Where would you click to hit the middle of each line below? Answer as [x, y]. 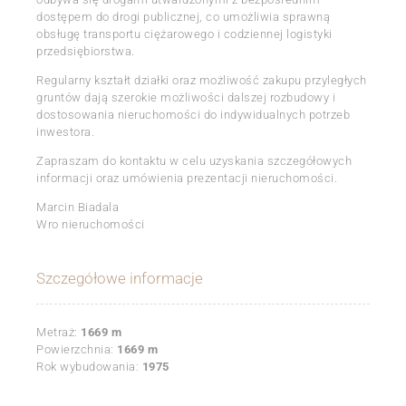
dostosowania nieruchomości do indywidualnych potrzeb [193, 114]
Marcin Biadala [77, 207]
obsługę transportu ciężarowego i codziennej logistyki [184, 34]
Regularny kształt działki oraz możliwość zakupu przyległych [202, 80]
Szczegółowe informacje [120, 278]
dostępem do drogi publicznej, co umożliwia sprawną [183, 16]
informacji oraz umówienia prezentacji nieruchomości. [187, 178]
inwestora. [65, 131]
